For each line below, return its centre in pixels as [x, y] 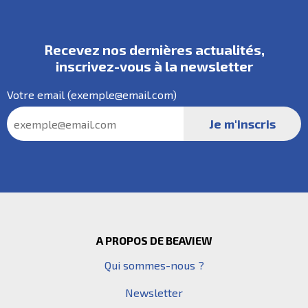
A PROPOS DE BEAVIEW [154, 240]
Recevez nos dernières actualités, [154, 49]
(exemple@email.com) [121, 95]
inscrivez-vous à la [118, 66]
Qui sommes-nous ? [154, 265]
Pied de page [42, 214]
